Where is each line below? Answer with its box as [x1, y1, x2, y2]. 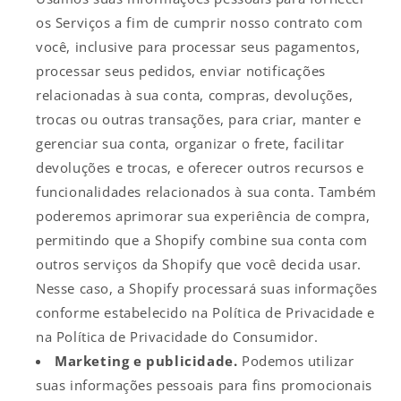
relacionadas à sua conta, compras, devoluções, [36, 85, 354, 104]
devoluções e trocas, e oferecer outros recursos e [36, 158, 364, 176]
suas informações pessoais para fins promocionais [36, 375, 372, 394]
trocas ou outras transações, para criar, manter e [36, 109, 362, 128]
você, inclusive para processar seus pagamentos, [36, 37, 361, 55]
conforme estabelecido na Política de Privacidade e [36, 303, 376, 321]
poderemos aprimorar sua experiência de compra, [36, 206, 371, 225]
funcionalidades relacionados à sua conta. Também [36, 182, 377, 200]
